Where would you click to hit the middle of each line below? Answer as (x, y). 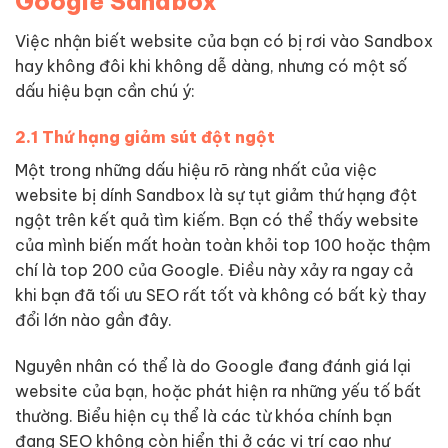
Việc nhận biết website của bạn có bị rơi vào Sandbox (224, 41)
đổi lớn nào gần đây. (93, 320)
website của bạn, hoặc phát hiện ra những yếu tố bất (218, 390)
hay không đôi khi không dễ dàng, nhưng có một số (211, 66)
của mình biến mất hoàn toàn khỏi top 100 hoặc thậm (223, 245)
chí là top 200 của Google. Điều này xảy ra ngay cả (214, 270)
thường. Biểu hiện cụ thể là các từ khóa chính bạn (203, 415)
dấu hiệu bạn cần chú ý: (105, 91)
